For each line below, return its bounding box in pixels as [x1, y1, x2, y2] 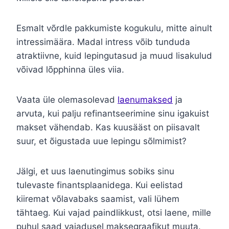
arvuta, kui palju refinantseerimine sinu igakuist [16, 108, 209, 119]
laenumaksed [118, 95, 173, 105]
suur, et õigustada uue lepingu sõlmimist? [16, 136, 187, 147]
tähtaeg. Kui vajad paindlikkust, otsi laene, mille [16, 208, 211, 218]
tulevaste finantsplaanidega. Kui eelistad [16, 180, 183, 191]
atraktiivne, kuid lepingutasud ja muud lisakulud [16, 51, 212, 61]
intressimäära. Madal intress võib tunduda [16, 37, 190, 48]
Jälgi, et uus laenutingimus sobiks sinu [16, 166, 174, 177]
